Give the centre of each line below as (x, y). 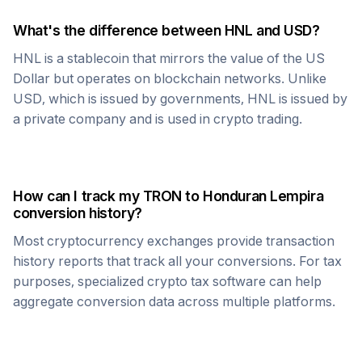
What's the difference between (119, 30)
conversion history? (78, 213)
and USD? (286, 30)
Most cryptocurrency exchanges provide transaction (174, 241)
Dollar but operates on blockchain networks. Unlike (170, 78)
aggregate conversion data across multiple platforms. (174, 301)
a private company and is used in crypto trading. (158, 119)
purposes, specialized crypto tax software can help (167, 281)
